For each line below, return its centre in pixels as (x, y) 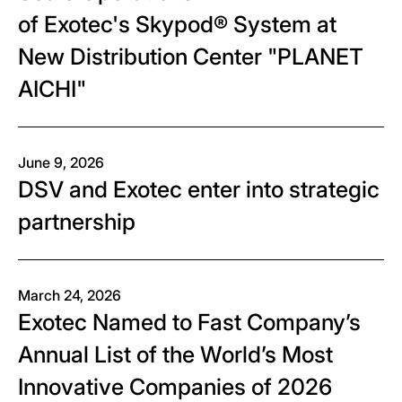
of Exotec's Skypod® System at (177, 25)
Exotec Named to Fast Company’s (189, 323)
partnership (77, 222)
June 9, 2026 (61, 163)
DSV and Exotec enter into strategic (199, 190)
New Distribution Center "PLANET (191, 57)
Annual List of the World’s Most (175, 355)
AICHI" (55, 89)
